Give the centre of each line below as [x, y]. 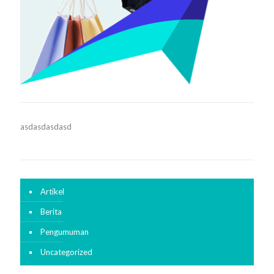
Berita [51, 212]
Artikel [52, 192]
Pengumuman [65, 232]
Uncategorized [66, 252]
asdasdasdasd [46, 127]
